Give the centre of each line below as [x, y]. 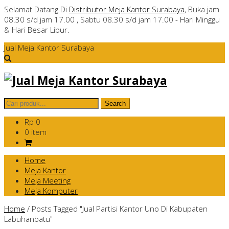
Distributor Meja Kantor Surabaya [127, 9]
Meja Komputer [51, 191]
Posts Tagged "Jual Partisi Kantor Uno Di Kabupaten [120, 209]
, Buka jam [202, 9]
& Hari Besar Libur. [37, 30]
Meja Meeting [48, 181]
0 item [36, 132]
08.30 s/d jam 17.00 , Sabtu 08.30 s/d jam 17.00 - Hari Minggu [112, 19]
